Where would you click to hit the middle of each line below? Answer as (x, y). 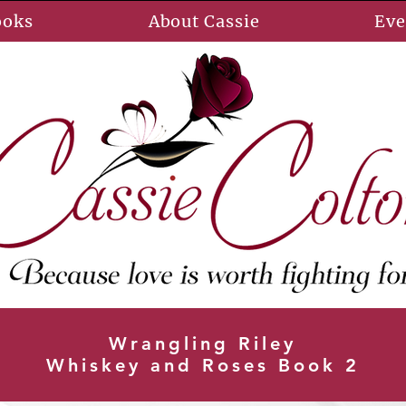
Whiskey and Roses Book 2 (203, 365)
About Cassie (204, 21)
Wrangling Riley (203, 343)
